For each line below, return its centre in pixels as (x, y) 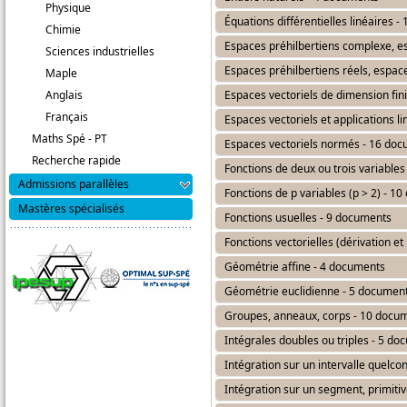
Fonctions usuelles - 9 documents (308, 218)
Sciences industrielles (100, 51)
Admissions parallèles (74, 184)
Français (67, 117)
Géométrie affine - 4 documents (305, 267)
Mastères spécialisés (71, 208)
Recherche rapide (76, 160)
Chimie (63, 30)
